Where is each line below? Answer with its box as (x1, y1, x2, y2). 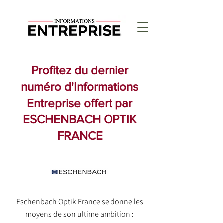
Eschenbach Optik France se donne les (16, 196, 143, 207)
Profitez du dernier (31, 63, 128, 77)
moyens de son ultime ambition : (25, 209, 134, 219)
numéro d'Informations (21, 80, 138, 93)
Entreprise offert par (27, 96, 132, 110)
